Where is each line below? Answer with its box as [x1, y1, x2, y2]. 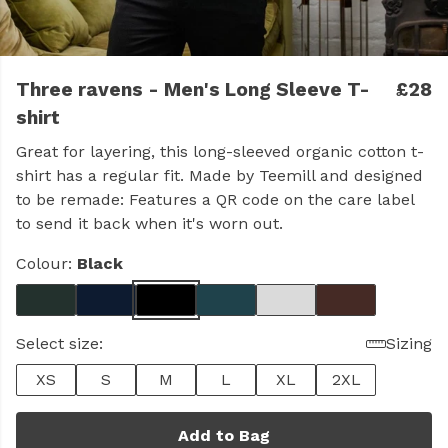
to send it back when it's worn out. [16, 214, 283, 233]
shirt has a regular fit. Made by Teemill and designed [16, 166, 423, 185]
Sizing [386, 334, 432, 353]
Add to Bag [178, 426, 270, 445]
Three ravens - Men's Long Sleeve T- [16, 78, 370, 101]
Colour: [16, 254, 77, 273]
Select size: [16, 334, 103, 353]
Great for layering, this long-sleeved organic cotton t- [16, 142, 424, 161]
